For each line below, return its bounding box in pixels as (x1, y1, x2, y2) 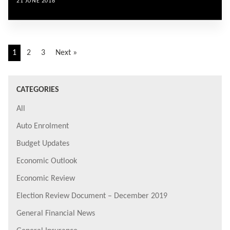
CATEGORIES (16, 85, 59, 94)
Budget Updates (16, 139, 69, 148)
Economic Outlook (16, 157, 77, 165)
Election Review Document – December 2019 (16, 191, 167, 200)
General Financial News (16, 209, 95, 218)
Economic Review (16, 174, 75, 183)
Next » (55, 48, 77, 57)
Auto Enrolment (16, 122, 69, 130)
